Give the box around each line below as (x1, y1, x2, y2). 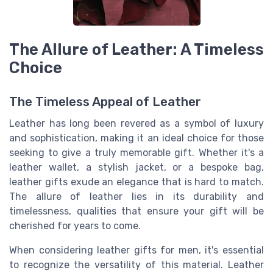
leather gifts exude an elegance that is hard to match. (9, 176, 264, 188)
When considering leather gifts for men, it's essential (9, 244, 264, 257)
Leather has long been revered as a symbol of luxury (9, 118, 264, 130)
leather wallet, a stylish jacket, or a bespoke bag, (9, 161, 264, 174)
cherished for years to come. (9, 220, 141, 232)
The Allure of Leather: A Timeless (9, 40, 264, 59)
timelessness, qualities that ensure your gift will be (9, 205, 264, 218)
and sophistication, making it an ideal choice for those (9, 132, 264, 144)
